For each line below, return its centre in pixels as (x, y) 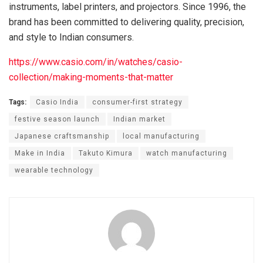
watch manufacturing (187, 154)
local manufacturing (161, 136)
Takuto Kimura (106, 154)
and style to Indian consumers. (71, 38)
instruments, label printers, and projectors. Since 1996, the (127, 7)
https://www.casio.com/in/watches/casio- (96, 62)
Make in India (40, 154)
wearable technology (54, 171)
